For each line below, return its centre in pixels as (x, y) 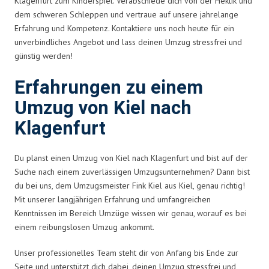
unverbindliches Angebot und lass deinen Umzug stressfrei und (128, 42)
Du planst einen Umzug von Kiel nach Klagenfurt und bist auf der (131, 158)
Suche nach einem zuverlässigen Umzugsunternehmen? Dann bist (132, 171)
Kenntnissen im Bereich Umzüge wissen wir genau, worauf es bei (131, 213)
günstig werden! (44, 56)
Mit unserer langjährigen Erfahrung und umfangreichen (113, 199)
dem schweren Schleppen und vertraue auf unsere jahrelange (126, 14)
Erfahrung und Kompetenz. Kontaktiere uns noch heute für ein (124, 28)
